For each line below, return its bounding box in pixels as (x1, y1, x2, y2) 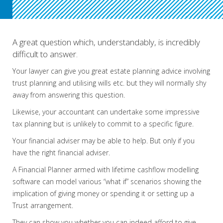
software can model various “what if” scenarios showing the (12, 177, 202, 186)
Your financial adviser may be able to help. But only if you (12, 136, 195, 145)
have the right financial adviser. (12, 148, 110, 157)
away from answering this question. (12, 90, 125, 100)
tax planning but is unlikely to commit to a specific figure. (12, 119, 194, 128)
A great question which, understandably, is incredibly (12, 36, 200, 48)
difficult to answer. (12, 48, 78, 60)
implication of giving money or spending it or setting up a (12, 189, 194, 198)
